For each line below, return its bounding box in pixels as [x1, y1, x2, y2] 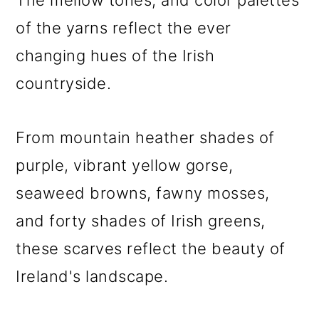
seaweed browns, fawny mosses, [16, 184, 270, 202]
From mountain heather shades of [16, 128, 275, 147]
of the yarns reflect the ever [16, 19, 231, 37]
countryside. [16, 74, 112, 93]
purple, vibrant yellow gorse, [16, 156, 234, 174]
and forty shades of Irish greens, [16, 211, 266, 230]
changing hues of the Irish [16, 46, 215, 65]
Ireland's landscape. [16, 267, 169, 286]
